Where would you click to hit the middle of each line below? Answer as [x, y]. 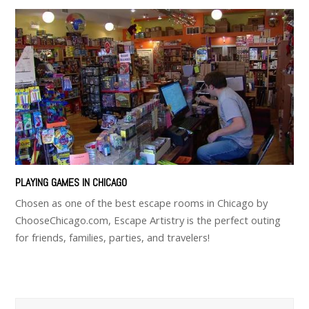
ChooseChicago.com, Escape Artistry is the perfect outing [148, 220]
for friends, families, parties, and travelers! [113, 238]
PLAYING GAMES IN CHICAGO [71, 183]
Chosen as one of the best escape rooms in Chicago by [142, 203]
